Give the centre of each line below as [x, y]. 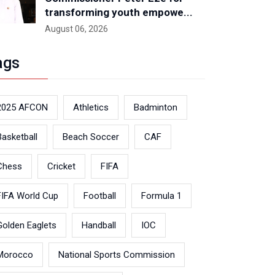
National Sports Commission [117, 255]
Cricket [61, 166]
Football [100, 196]
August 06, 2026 [76, 29]
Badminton [156, 107]
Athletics [91, 107]
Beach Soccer [91, 137]
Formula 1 [161, 196]
